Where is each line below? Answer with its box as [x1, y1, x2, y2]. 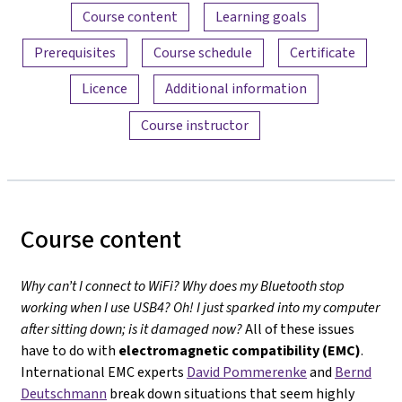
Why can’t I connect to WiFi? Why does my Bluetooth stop [21, 276, 345, 295]
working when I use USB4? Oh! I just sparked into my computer [21, 298, 380, 317]
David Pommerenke [187, 363, 307, 381]
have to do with [21, 341, 118, 360]
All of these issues [242, 319, 354, 338]
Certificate [289, 43, 355, 63]
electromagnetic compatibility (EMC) [118, 341, 361, 360]
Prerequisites [33, 43, 116, 63]
